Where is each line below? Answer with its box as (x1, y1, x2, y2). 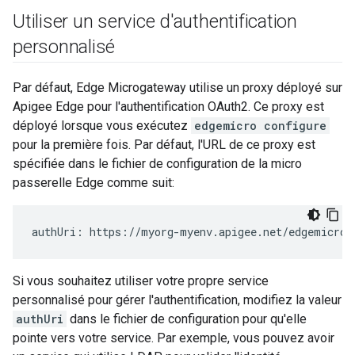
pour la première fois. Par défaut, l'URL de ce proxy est (13, 137, 315, 152)
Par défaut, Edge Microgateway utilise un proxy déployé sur (13, 80, 342, 95)
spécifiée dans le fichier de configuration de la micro (13, 156, 302, 171)
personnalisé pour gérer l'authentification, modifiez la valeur (13, 292, 342, 307)
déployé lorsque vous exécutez (13, 118, 191, 133)
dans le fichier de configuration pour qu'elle (67, 311, 307, 326)
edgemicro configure (194, 118, 326, 133)
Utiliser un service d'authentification (13, 10, 297, 32)
